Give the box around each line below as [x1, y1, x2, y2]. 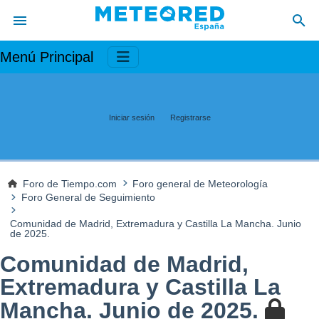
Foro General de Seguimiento [21, 192, 155, 204]
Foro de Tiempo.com [23, 177, 117, 189]
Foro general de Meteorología [132, 177, 268, 189]
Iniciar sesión [108, 113, 155, 122]
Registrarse [169, 113, 211, 122]
